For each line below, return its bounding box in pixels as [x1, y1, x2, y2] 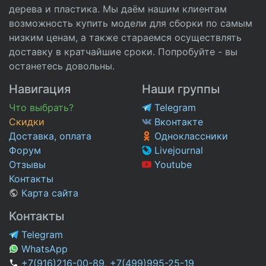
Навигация [9, 82, 71, 97]
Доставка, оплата [9, 130, 91, 142]
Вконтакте [151, 116, 203, 128]
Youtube [151, 159, 192, 171]
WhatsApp [18, 243, 68, 255]
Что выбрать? [9, 102, 74, 114]
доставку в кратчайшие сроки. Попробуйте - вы [9, 46, 237, 58]
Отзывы [9, 159, 46, 171]
